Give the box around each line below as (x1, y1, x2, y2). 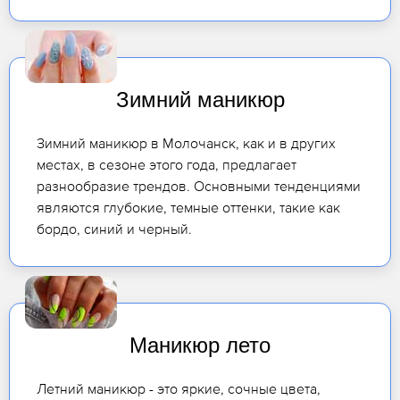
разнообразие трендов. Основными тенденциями (37, 178, 361, 195)
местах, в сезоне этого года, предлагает (37, 156, 296, 173)
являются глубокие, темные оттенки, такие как (37, 199, 340, 216)
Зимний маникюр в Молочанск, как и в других (37, 135, 336, 152)
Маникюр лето (129, 333, 271, 358)
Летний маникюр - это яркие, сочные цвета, (37, 380, 321, 397)
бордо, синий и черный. (37, 221, 192, 237)
